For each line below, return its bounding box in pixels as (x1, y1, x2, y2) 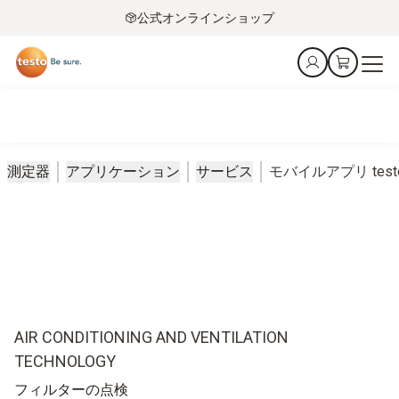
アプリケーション (66, 162, 180, 180)
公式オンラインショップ (137, 10, 274, 25)
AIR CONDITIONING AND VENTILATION (14, 327, 289, 346)
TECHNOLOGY (14, 351, 116, 370)
